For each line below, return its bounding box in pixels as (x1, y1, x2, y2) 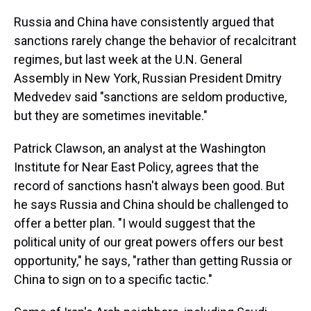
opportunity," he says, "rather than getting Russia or (14, 253, 292, 268)
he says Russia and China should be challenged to (14, 197, 288, 212)
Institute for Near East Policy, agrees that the (14, 160, 259, 174)
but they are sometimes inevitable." (14, 108, 208, 123)
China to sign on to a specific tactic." (14, 272, 212, 287)
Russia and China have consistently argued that (14, 15, 274, 29)
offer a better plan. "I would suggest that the (14, 216, 255, 230)
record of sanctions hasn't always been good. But (14, 178, 285, 193)
